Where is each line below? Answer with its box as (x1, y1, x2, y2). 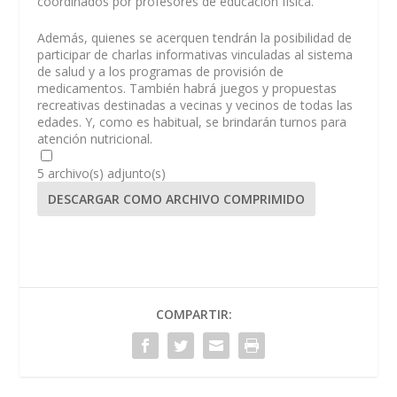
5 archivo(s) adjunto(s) (37, 165, 167, 183)
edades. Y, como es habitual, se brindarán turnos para (37, 113, 347, 131)
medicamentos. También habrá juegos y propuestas (37, 80, 338, 97)
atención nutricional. (37, 130, 153, 148)
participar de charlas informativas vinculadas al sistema (37, 46, 354, 64)
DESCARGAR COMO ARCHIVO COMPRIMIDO (48, 191, 306, 208)
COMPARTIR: (156, 306, 232, 323)
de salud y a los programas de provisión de (37, 63, 284, 81)
